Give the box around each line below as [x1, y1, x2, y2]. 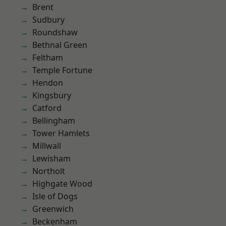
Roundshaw [32, 27, 78, 38]
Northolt [32, 165, 65, 177]
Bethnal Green [32, 39, 87, 50]
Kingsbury [32, 90, 71, 101]
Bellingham [32, 115, 75, 126]
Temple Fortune [32, 65, 92, 76]
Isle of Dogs [32, 191, 78, 202]
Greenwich [32, 203, 74, 214]
